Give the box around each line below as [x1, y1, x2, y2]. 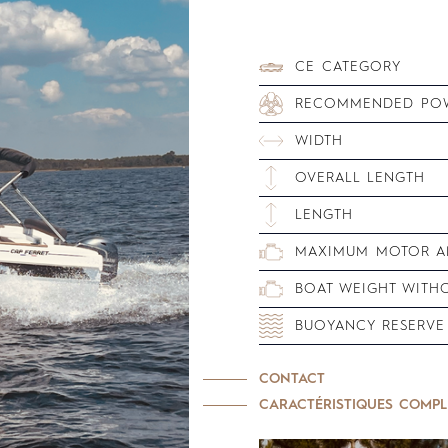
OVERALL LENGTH [295, 171, 425, 185]
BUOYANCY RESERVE [295, 319, 445, 333]
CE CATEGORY [295, 60, 401, 74]
